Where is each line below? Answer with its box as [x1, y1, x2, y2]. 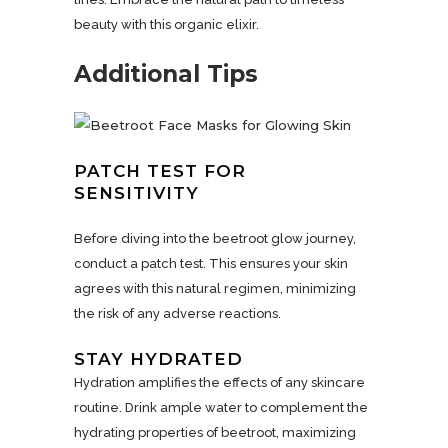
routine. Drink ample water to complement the [74, 400, 368, 415]
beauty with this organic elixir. [74, 17, 259, 32]
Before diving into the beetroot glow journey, [74, 231, 356, 246]
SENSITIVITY [74, 183, 199, 203]
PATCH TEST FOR [74, 161, 246, 181]
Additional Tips [74, 60, 258, 88]
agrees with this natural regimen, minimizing [74, 281, 356, 296]
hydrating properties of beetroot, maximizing [74, 425, 356, 440]
